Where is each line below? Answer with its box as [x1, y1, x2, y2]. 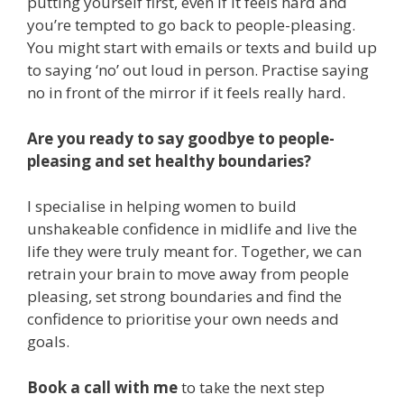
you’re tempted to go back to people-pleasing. [27, 14, 355, 36]
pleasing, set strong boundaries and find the [27, 286, 342, 308]
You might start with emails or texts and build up [27, 37, 377, 59]
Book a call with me [27, 376, 178, 398]
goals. [27, 331, 73, 353]
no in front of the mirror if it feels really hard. [27, 82, 349, 104]
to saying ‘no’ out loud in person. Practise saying [27, 60, 369, 81]
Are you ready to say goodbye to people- [27, 127, 335, 149]
